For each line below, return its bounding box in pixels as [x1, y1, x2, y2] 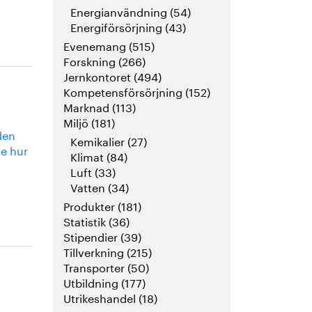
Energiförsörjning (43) [70, 17, 187, 36]
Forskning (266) [63, 52, 146, 70]
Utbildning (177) [63, 273, 146, 291]
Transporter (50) [63, 258, 150, 276]
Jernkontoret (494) [63, 67, 162, 85]
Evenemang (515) [63, 36, 155, 54]
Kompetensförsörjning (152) [63, 82, 211, 100]
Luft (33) [70, 162, 116, 180]
